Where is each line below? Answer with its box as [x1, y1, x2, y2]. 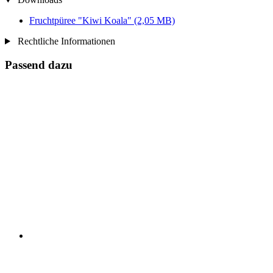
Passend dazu [5, 58, 73, 71]
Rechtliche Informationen [15, 35, 115, 46]
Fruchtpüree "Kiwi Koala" [29, 15, 134, 26]
